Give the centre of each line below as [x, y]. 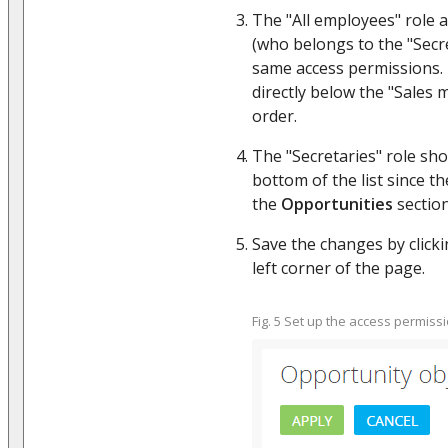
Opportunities [337, 203]
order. [274, 115]
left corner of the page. [338, 267]
